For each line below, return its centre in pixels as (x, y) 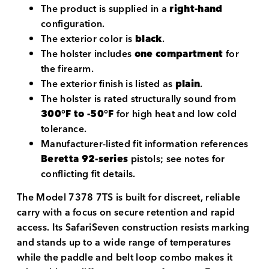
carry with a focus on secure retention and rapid (126, 213)
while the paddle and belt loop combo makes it (125, 258)
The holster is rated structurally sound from (139, 99)
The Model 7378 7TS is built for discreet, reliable (129, 198)
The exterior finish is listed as (108, 84)
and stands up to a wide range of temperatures (124, 243)
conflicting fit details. (88, 174)
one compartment (179, 54)
